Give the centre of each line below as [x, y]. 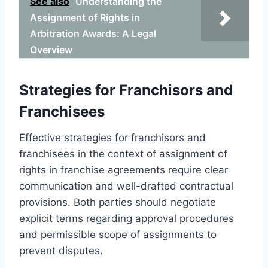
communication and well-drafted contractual [126, 186]
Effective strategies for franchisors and [112, 137]
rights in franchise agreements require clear [124, 170]
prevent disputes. [61, 250]
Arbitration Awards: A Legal [93, 33]
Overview [51, 49]
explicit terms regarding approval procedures [127, 218]
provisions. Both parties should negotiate [118, 202]
